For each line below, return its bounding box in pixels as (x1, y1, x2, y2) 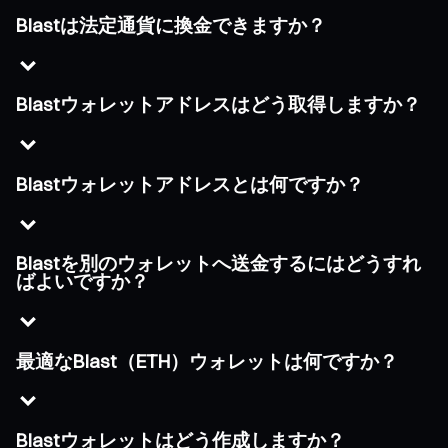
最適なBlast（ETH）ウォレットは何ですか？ (16, 349, 398, 373)
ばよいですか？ (16, 270, 149, 294)
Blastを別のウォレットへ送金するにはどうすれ (16, 252, 421, 276)
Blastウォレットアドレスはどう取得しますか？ (16, 93, 421, 117)
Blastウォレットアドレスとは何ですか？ (16, 172, 364, 196)
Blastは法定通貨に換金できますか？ (16, 13, 326, 37)
